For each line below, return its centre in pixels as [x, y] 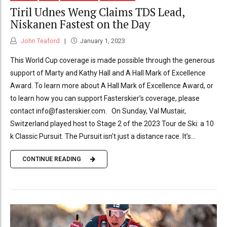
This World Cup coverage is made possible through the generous [112, 60]
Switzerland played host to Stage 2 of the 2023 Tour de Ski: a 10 [112, 123]
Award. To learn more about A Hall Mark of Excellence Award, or [112, 85]
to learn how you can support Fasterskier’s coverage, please [105, 98]
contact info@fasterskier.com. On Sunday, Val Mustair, [98, 111]
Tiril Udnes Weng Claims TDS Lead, [97, 12]
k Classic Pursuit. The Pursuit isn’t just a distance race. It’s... [103, 136]
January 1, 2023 [102, 41]
